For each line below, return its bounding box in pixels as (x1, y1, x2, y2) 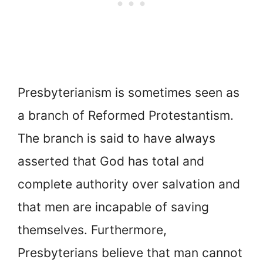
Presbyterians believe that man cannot (18, 245, 242, 261)
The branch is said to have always (18, 131, 215, 146)
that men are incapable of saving (18, 200, 209, 215)
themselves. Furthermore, (18, 222, 167, 238)
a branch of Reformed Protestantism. (18, 108, 234, 123)
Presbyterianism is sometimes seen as (18, 85, 240, 100)
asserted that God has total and (18, 154, 204, 169)
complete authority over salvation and (18, 177, 240, 192)
